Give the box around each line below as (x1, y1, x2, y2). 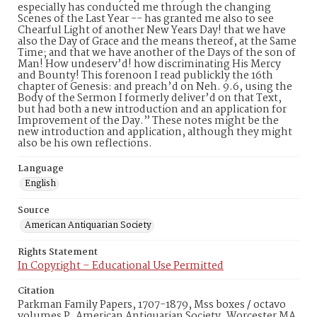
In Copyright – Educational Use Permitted (18, 258, 224, 275)
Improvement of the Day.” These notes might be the (18, 113, 279, 129)
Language (18, 161, 64, 176)
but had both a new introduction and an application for (18, 101, 287, 118)
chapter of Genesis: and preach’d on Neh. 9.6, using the (18, 79, 292, 96)
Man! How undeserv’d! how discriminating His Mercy (18, 56, 281, 73)
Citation (18, 284, 54, 299)
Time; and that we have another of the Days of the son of (18, 45, 296, 62)
